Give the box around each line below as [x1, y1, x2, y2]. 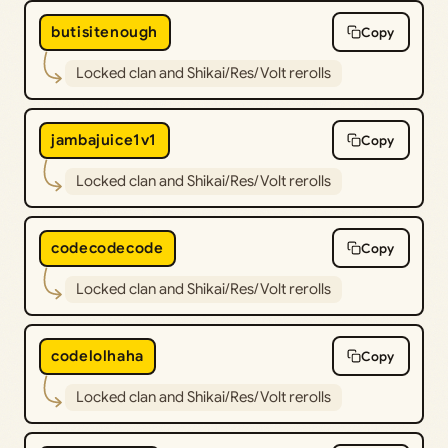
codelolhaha [51, 347, 144, 366]
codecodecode [51, 239, 164, 258]
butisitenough [51, 23, 158, 42]
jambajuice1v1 [51, 131, 157, 150]
